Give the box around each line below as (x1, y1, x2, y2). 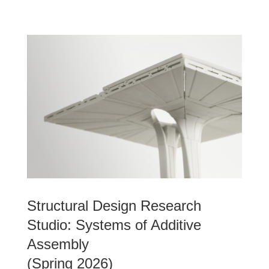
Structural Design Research (26, 197, 201, 214)
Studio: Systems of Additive (26, 216, 201, 233)
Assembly (26, 235, 89, 252)
